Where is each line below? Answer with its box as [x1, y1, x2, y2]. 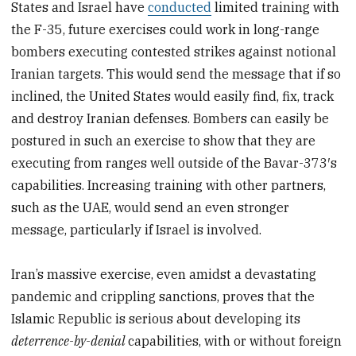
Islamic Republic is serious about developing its [11, 311, 301, 327]
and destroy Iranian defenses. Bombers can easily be [11, 110, 330, 126]
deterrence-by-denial [11, 333, 129, 350]
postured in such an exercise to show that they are [11, 132, 316, 149]
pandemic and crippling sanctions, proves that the [11, 288, 315, 305]
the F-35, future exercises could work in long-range [11, 21, 320, 37]
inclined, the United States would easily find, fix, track [11, 87, 335, 104]
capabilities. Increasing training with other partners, [11, 176, 327, 193]
